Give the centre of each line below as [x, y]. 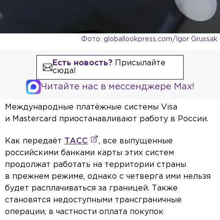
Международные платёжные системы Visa [91, 108]
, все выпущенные [136, 141]
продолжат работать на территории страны [96, 165]
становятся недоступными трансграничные [93, 200]
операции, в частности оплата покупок [84, 212]
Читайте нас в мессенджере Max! [117, 87]
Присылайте [139, 63]
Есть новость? [82, 63]
